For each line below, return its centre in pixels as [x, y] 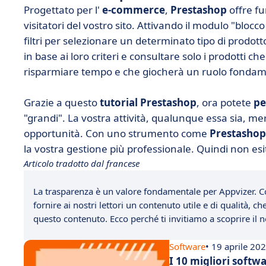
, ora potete [225, 102]
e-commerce [134, 10]
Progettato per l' [63, 10]
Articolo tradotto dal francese [82, 163]
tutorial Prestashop [148, 102]
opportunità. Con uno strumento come [117, 133]
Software [187, 246]
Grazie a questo [62, 102]
